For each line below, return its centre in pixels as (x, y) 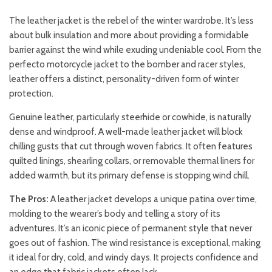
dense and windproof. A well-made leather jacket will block (126, 132)
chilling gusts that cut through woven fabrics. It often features (131, 147)
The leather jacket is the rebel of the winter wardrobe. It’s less (131, 21)
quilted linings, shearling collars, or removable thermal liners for (132, 161)
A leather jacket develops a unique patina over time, (153, 199)
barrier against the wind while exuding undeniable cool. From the (135, 50)
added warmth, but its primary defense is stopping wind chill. (129, 176)
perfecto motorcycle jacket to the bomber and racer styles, (127, 65)
